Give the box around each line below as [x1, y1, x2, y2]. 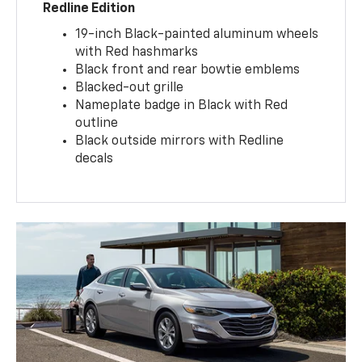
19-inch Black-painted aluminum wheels [75, 28, 319, 42]
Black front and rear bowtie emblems [75, 64, 301, 78]
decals [75, 153, 114, 166]
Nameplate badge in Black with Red [75, 99, 288, 113]
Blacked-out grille [75, 82, 184, 95]
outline [75, 117, 119, 131]
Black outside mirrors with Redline [75, 135, 284, 149]
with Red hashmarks [75, 46, 199, 60]
